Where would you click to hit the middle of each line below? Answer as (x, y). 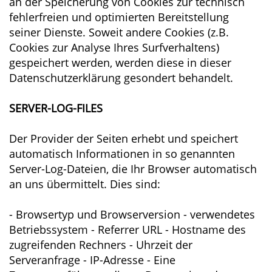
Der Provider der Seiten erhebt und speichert (124, 138)
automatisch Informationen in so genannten (122, 154)
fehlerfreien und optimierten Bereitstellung (119, 17)
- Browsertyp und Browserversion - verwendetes (132, 214)
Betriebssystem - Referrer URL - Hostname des (127, 229)
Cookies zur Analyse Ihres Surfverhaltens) (114, 47)
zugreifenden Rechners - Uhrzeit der (101, 245)
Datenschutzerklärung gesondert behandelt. (121, 78)
